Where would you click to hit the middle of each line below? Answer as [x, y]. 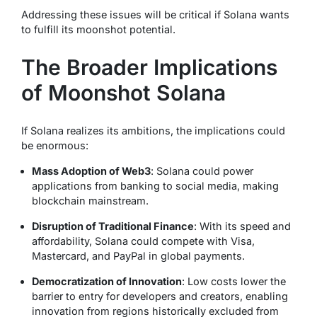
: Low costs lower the [234, 281]
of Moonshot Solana [123, 92]
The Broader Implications [149, 67]
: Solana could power [202, 171]
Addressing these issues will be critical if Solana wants [155, 14]
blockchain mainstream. [90, 200]
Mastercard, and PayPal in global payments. [138, 255]
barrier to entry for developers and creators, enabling [160, 296]
